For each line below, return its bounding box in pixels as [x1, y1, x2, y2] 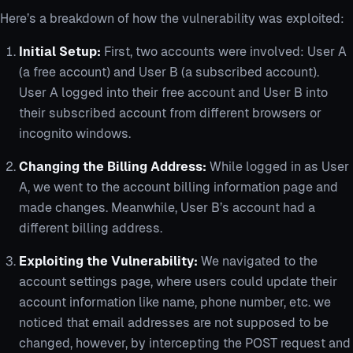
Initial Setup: [19, 43, 101, 59]
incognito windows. [19, 125, 131, 141]
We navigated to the [198, 253, 318, 269]
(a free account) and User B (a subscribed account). [19, 64, 319, 80]
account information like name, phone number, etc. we [19, 294, 331, 310]
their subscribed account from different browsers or [19, 105, 321, 121]
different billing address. [19, 220, 162, 236]
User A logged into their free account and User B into [19, 84, 328, 100]
